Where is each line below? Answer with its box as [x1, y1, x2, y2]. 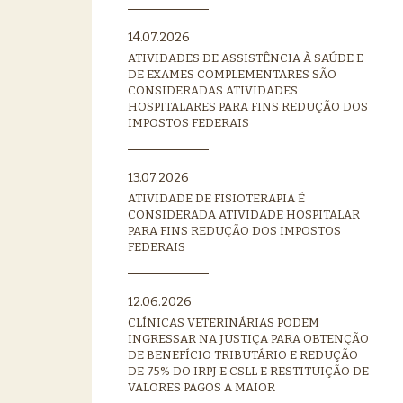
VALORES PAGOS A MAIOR [128, 380, 275, 394]
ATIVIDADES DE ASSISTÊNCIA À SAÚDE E [128, 50, 363, 65]
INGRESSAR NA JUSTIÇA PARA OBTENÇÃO [128, 331, 369, 345]
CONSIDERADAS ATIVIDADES [128, 83, 298, 97]
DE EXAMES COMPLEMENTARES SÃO [128, 67, 336, 81]
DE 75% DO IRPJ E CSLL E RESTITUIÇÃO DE [128, 363, 369, 378]
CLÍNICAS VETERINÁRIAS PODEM [128, 315, 319, 329]
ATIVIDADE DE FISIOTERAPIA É [128, 191, 305, 205]
